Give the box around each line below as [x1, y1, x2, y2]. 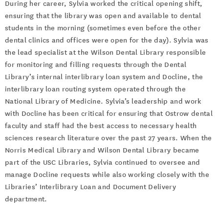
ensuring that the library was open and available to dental [5, 12, 201, 20]
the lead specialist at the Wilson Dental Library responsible [5, 48, 206, 57]
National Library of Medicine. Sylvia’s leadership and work [5, 97, 201, 106]
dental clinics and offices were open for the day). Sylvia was [5, 36, 209, 44]
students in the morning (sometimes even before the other [5, 24, 201, 32]
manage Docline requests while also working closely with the [5, 171, 209, 179]
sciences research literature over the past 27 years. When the [5, 134, 212, 142]
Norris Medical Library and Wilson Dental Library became [5, 146, 199, 154]
